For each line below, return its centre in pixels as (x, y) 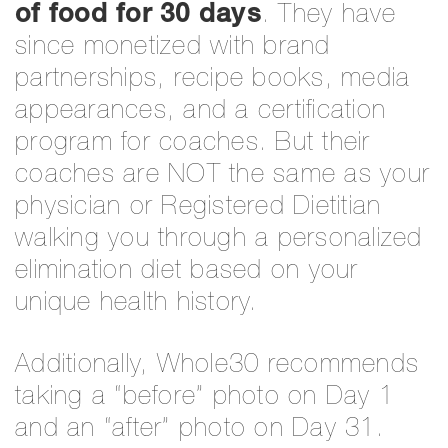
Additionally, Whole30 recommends (217, 365)
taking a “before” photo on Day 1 (204, 397)
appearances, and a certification (200, 111)
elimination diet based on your (187, 271)
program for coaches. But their (193, 143)
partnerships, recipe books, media (213, 79)
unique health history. (136, 303)
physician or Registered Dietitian (198, 207)
